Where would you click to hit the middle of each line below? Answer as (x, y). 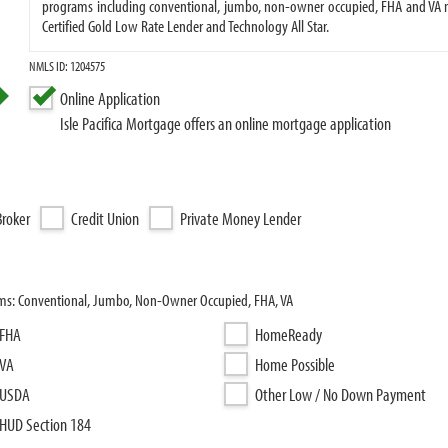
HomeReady (288, 334)
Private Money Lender (240, 218)
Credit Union (105, 218)
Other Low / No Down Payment (340, 394)
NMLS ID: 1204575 (67, 66)
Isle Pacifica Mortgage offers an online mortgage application (226, 123)
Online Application (110, 98)
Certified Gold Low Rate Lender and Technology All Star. (186, 25)
